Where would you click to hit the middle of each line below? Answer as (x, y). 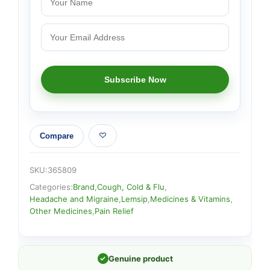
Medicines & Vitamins (190, 199)
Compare (57, 136)
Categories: (51, 187)
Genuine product (140, 258)
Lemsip (134, 199)
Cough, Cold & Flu (131, 187)
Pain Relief (114, 211)
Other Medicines (61, 211)
